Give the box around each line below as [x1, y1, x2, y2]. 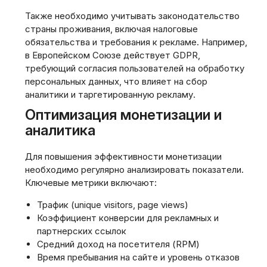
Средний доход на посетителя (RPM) [37, 238, 200, 250]
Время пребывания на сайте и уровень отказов [37, 252, 240, 263]
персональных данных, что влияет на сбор [25, 76, 207, 87]
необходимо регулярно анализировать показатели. [25, 164, 244, 175]
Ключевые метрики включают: [25, 177, 157, 188]
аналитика [25, 122, 95, 139]
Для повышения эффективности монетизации [25, 151, 222, 162]
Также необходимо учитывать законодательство [25, 10, 240, 21]
